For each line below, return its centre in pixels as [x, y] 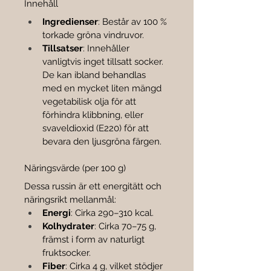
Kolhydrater [68, 227]
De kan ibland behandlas [95, 75]
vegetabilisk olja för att [90, 102]
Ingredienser [70, 22]
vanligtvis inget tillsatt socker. [104, 62]
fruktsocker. [67, 253]
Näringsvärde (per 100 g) [75, 168]
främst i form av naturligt [95, 240]
